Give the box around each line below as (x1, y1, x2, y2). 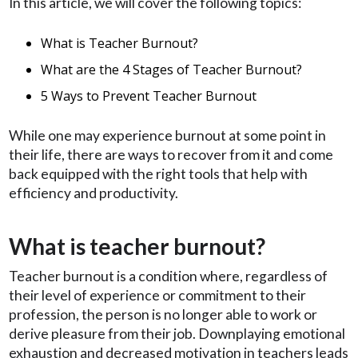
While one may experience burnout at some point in (9, 127, 326, 145)
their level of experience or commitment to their (9, 287, 306, 304)
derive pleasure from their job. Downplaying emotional (9, 325, 345, 343)
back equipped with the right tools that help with (9, 165, 308, 183)
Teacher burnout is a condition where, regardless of (9, 268, 328, 285)
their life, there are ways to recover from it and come (9, 146, 333, 164)
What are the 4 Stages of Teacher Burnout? (41, 60, 302, 78)
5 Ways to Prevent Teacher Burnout (41, 86, 257, 105)
